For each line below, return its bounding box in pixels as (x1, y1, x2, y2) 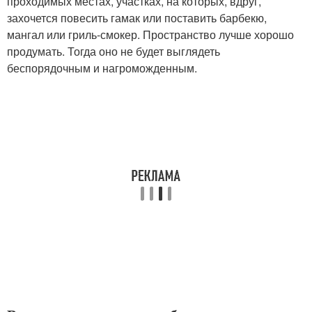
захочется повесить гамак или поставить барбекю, (7, 10, 267, 26)
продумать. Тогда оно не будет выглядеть (7, 43, 220, 59)
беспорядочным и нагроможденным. (7, 60, 197, 76)
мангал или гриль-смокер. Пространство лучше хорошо (7, 26, 294, 42)
